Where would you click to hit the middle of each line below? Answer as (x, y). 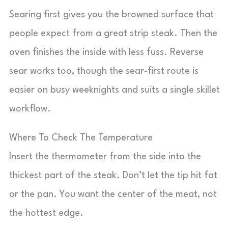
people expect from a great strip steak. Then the (113, 34)
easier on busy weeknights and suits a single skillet (115, 90)
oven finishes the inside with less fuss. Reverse (106, 52)
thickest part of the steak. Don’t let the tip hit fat (113, 176)
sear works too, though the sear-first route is (104, 71)
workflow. (30, 109)
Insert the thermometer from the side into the (105, 157)
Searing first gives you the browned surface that (111, 15)
